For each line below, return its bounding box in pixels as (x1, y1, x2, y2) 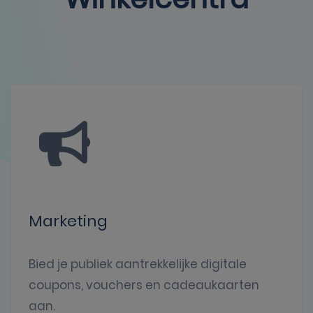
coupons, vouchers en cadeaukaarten (29, 277, 259, 294)
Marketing (29, 210, 108, 233)
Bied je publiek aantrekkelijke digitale (29, 256, 247, 273)
